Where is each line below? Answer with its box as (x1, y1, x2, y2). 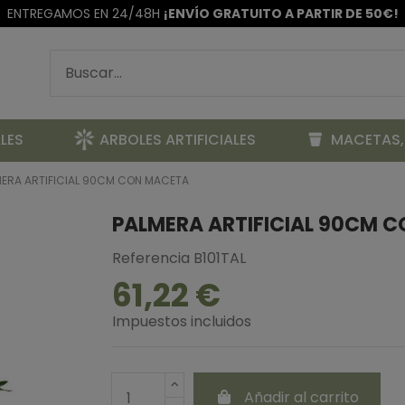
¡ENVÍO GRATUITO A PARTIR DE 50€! (163, 5, 399, 23)
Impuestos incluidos (112, 311, 251, 333)
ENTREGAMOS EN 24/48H (6, 5, 164, 23)
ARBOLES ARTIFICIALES (99, 129, 256, 151)
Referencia (112, 248, 190, 269)
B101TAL (193, 248, 246, 269)
